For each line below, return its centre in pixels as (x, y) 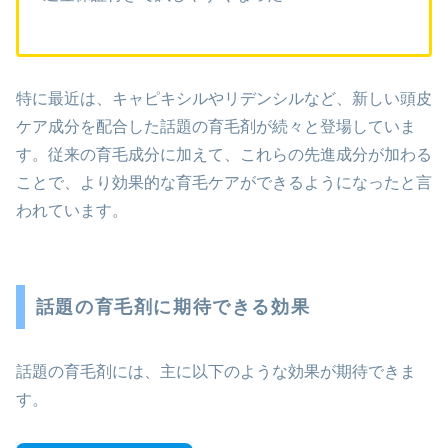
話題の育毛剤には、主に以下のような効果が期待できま (216, 372)
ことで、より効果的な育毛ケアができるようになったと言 (224, 183)
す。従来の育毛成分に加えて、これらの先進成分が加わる (224, 155)
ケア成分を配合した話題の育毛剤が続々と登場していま (216, 127)
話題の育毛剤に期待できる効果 (173, 307)
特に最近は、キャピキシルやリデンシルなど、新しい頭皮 (224, 99)
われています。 (72, 211)
